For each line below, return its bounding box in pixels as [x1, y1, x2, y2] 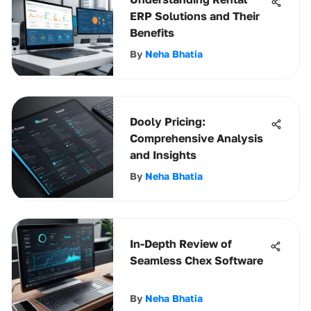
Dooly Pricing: [130, 115, 205, 128]
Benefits [130, 26, 174, 40]
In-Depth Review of [130, 237, 232, 251]
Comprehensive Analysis [130, 131, 263, 145]
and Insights [130, 148, 196, 162]
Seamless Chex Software [130, 253, 263, 267]
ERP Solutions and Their [130, 9, 260, 23]
